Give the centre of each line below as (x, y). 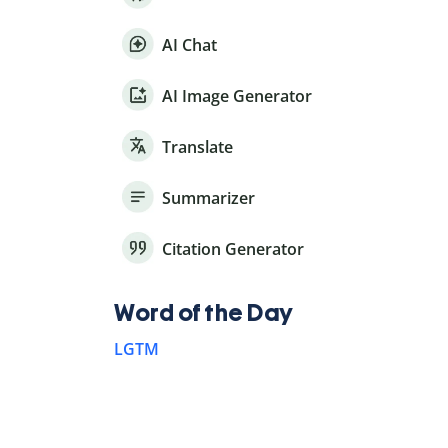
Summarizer (208, 198)
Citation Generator (233, 249)
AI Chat (189, 45)
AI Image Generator (237, 96)
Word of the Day (204, 313)
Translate (197, 147)
